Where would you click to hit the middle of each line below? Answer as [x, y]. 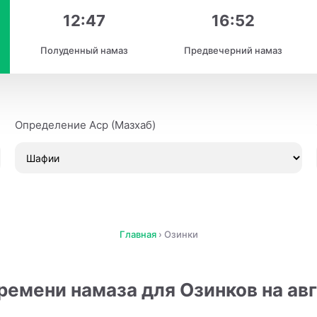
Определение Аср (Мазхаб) [85, 125]
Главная [138, 234]
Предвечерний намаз [233, 50]
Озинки [181, 234]
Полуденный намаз [84, 50]
